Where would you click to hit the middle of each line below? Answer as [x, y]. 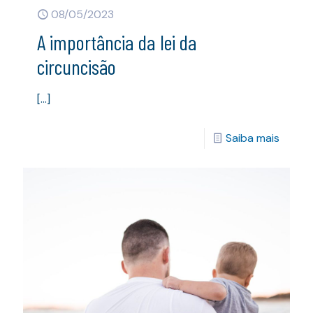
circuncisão [77, 66]
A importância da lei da [117, 42]
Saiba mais [253, 138]
